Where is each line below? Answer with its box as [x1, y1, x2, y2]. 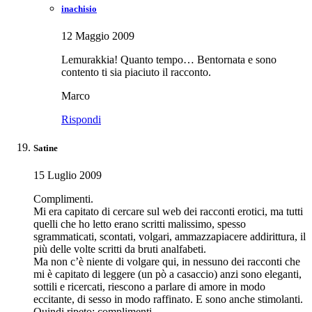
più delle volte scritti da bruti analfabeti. [33, 243, 206, 256]
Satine [33, 143, 58, 154]
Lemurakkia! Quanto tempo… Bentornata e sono [61, 53, 276, 65]
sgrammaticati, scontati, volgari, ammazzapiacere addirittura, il [33, 231, 306, 243]
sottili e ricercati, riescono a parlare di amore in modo [33, 281, 265, 293]
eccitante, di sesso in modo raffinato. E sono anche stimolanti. [33, 293, 303, 306]
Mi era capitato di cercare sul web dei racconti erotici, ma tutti [33, 205, 303, 218]
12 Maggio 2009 [61, 29, 134, 42]
